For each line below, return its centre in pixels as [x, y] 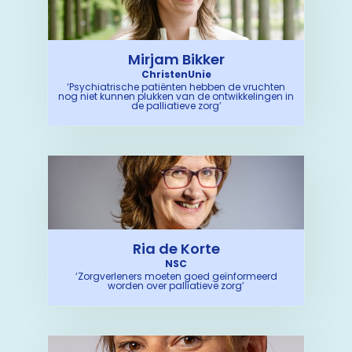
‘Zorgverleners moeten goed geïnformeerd [176, 276]
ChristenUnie [176, 74]
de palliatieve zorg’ [176, 106]
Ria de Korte [176, 249]
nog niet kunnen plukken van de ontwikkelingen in [176, 96]
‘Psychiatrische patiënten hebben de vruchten [176, 87]
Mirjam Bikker [176, 59]
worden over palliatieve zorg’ [176, 286]
